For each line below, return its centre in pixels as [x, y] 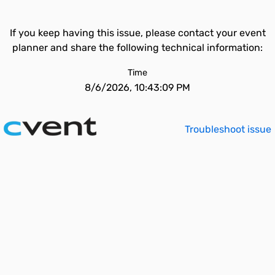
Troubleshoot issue [228, 129]
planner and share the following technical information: [137, 48]
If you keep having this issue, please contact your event [137, 33]
